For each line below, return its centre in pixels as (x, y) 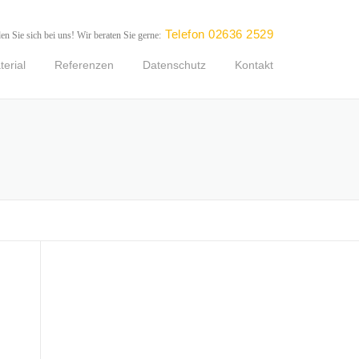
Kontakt (254, 65)
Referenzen (84, 65)
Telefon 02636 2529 (219, 34)
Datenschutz (174, 65)
